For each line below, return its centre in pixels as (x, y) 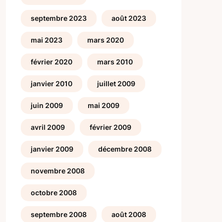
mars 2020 (105, 40)
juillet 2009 (116, 83)
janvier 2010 (51, 83)
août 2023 (129, 18)
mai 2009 (103, 105)
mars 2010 (115, 62)
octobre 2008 (54, 193)
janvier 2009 (52, 149)
